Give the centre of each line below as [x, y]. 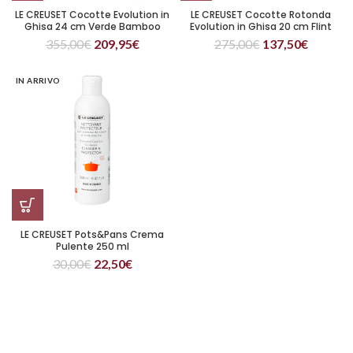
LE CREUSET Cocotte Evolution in [92, 15]
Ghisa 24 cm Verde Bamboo [92, 26]
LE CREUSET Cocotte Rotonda [261, 15]
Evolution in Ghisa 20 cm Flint [261, 26]
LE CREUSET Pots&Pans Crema [92, 234]
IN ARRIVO [38, 80]
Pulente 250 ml [92, 246]
